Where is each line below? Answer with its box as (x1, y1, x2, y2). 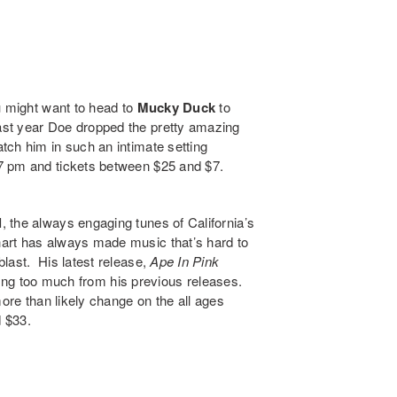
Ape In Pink (150, 252, 220, 271)
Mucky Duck (136, 97, 216, 118)
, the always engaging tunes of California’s (2, 213, 255, 232)
